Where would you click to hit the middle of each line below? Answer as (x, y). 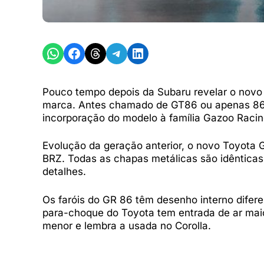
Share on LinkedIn (158, 52)
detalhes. (64, 172)
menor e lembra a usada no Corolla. (127, 225)
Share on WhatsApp (80, 52)
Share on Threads (115, 52)
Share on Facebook (99, 52)
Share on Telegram (140, 52)
